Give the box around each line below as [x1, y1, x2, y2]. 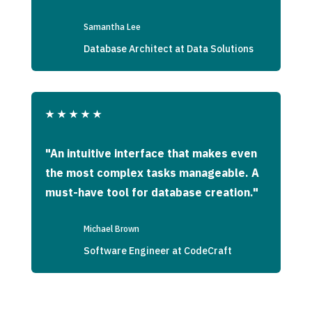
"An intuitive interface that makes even [45, 146, 257, 160]
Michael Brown [83, 222, 139, 235]
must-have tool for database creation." [45, 185, 258, 199]
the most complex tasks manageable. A [45, 165, 259, 180]
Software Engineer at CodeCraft [83, 244, 232, 257]
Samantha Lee [83, 20, 141, 33]
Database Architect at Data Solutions [83, 42, 253, 55]
